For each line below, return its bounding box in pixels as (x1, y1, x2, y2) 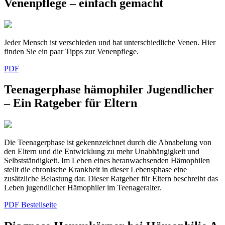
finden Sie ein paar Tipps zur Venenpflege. (4, 47, 139, 56)
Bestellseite (21, 200, 57, 209)
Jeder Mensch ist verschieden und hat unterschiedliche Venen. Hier (4, 38, 215, 47)
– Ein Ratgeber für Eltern (4, 96, 137, 110)
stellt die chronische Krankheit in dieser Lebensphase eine (4, 165, 187, 174)
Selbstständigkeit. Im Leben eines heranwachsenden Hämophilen (4, 156, 210, 165)
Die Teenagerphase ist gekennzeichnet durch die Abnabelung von (4, 138, 211, 147)
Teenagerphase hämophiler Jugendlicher (4, 83, 214, 96)
